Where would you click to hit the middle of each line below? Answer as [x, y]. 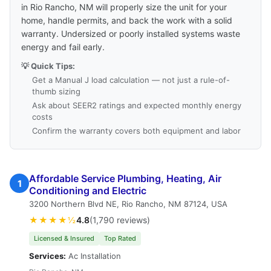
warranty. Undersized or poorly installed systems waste [131, 34]
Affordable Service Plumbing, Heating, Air [125, 178]
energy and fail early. [63, 47]
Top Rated [120, 238]
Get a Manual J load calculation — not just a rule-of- [131, 80]
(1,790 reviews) [120, 220]
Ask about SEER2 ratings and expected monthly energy [137, 105]
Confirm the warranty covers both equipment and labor [136, 131]
